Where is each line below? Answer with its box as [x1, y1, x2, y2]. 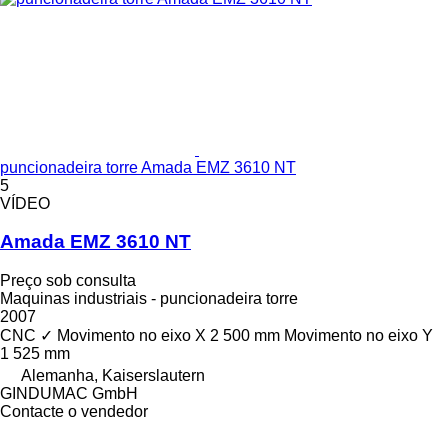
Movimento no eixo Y [284, 327, 433, 345]
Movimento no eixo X [57, 327, 206, 345]
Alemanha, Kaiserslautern [21, 367, 205, 385]
